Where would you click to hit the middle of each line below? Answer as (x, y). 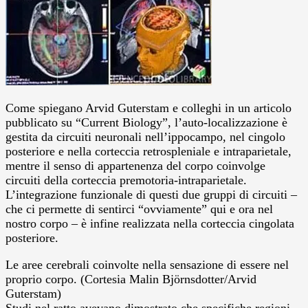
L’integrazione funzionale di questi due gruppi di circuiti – (151, 194)
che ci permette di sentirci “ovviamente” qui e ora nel (139, 209)
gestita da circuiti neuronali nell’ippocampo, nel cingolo (145, 136)
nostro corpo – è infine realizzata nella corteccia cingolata (150, 223)
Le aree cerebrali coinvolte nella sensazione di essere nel (147, 264)
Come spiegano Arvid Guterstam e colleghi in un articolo (148, 108)
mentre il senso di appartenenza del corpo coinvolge (135, 165)
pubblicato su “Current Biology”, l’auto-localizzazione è (146, 122)
